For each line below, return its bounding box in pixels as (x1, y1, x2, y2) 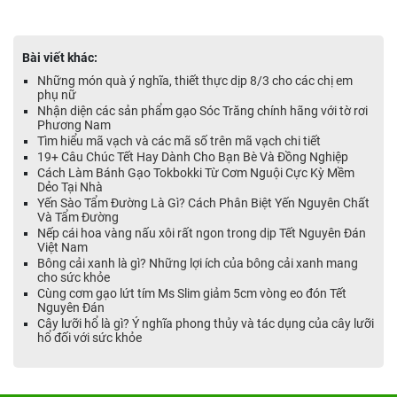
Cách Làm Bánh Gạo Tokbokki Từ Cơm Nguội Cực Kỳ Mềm (37, 166, 354, 181)
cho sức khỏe (37, 270, 110, 285)
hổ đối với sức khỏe (37, 331, 142, 346)
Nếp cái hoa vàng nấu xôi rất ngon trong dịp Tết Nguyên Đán (37, 226, 366, 241)
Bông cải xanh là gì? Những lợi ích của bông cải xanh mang (37, 256, 358, 271)
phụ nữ (37, 88, 76, 103)
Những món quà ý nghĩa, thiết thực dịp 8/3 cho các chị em (37, 74, 353, 89)
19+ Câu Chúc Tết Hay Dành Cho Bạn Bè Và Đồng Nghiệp (37, 150, 348, 165)
